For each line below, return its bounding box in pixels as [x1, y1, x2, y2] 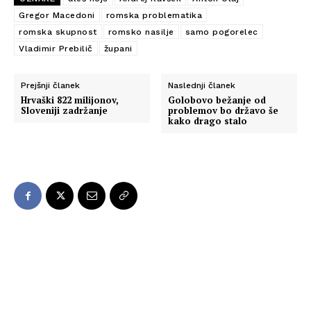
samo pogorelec [185, 27, 258, 37]
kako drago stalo [168, 115, 248, 128]
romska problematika [106, 10, 202, 21]
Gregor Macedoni [19, 10, 95, 21]
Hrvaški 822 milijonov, [21, 94, 119, 107]
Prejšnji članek [21, 81, 80, 91]
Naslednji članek [168, 81, 236, 91]
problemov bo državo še [168, 104, 279, 117]
